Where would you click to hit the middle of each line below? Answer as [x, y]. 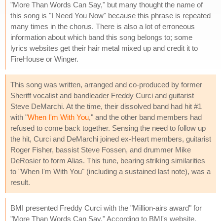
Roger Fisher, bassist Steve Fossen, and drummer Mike [101, 149]
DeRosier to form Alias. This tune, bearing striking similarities [108, 160]
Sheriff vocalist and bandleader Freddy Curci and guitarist [102, 95]
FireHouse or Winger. [44, 59]
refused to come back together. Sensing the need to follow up [108, 128]
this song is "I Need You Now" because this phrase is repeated [110, 15]
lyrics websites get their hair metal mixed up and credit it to [104, 48]
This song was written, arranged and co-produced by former [106, 84]
